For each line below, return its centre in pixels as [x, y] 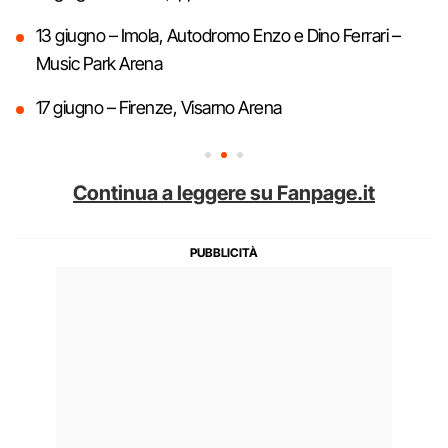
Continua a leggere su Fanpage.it [224, 193]
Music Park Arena [99, 64]
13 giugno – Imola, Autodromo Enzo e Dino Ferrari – [218, 36]
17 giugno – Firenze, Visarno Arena [159, 108]
